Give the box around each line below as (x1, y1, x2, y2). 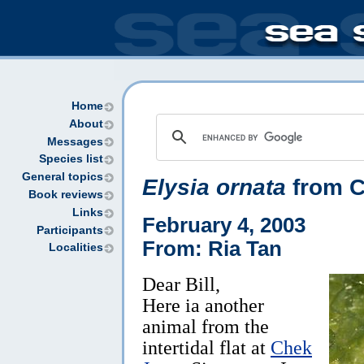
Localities (49, 241, 103, 254)
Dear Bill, (142, 272, 220, 295)
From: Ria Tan (142, 236, 282, 260)
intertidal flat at (142, 336, 271, 358)
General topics (22, 171, 103, 184)
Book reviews (28, 188, 103, 201)
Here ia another (142, 293, 264, 316)
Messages (47, 135, 103, 148)
